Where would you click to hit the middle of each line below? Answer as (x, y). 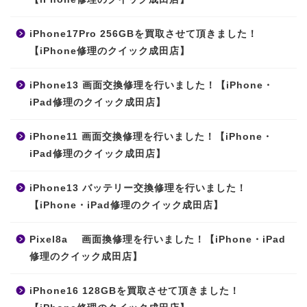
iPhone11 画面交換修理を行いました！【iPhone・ (151, 136)
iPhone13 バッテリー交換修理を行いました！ (138, 188)
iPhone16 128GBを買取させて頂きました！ (140, 291)
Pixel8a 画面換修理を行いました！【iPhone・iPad (158, 239)
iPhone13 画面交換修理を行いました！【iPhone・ (151, 85)
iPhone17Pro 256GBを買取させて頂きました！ (149, 34)
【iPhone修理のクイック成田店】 (110, 51)
